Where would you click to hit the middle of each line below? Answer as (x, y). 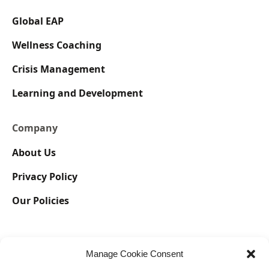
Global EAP (38, 21)
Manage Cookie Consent (134, 254)
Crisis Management (59, 69)
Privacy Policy (45, 176)
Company (35, 128)
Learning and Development (77, 93)
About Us (34, 152)
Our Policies (41, 200)
